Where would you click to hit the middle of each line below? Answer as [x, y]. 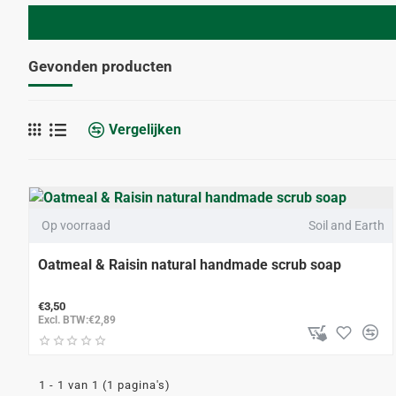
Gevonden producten [100, 66]
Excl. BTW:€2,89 [77, 320]
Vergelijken [145, 129]
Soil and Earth [347, 225]
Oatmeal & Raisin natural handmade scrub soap [190, 265]
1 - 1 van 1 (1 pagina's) [105, 385]
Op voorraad [76, 225]
